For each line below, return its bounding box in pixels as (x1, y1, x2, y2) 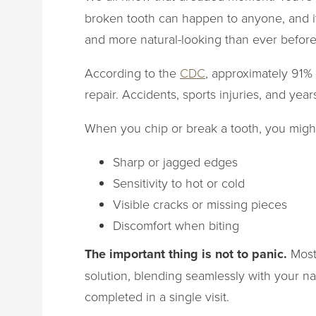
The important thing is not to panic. (85, 244, 287, 263)
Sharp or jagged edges (113, 152, 238, 170)
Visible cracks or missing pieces (113, 195, 287, 212)
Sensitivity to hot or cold (113, 174, 245, 191)
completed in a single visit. (85, 287, 229, 305)
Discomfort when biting (113, 216, 239, 233)
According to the (85, 63, 180, 81)
